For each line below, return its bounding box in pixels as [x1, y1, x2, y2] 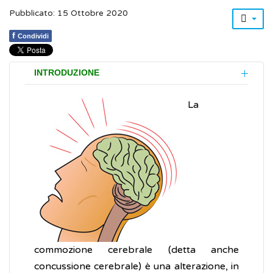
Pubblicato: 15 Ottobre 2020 [9, 9, 128, 19]
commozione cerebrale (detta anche [34, 244, 239, 257]
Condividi [18, 32, 49, 40]
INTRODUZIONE [34, 68, 99, 78]
